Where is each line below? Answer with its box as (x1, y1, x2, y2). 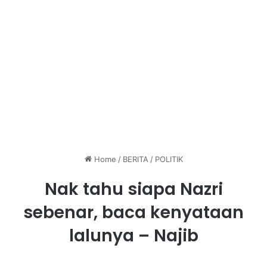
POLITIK (154, 154, 183, 164)
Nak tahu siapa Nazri (44, 178, 223, 201)
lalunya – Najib (69, 224, 198, 248)
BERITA (122, 154, 148, 164)
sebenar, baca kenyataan (23, 201, 244, 225)
